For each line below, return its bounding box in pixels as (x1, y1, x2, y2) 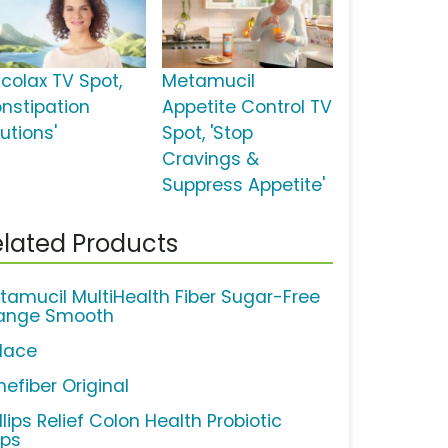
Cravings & (161, 147, 259, 172)
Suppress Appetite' (161, 173, 325, 198)
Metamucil (161, 69, 255, 94)
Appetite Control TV (161, 95, 332, 120)
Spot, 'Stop (161, 121, 253, 146)
